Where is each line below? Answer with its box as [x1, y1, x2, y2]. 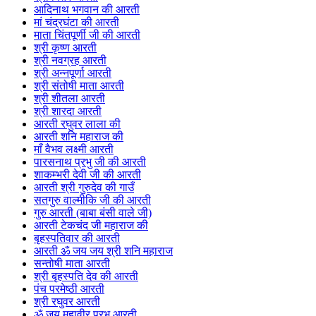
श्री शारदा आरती [34, 105, 102, 118]
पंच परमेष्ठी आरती [34, 283, 104, 296]
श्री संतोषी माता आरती [34, 80, 124, 92]
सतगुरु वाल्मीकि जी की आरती [34, 194, 151, 207]
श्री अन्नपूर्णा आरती [34, 67, 111, 80]
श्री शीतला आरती [34, 92, 105, 105]
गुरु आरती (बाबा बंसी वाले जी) [34, 207, 152, 219]
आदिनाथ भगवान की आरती [34, 4, 140, 16]
